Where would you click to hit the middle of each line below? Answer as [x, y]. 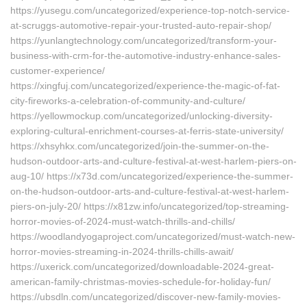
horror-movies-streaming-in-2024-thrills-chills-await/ [122, 251]
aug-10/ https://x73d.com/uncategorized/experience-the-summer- [152, 176]
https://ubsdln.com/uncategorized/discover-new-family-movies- [146, 297]
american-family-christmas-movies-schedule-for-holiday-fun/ [140, 282]
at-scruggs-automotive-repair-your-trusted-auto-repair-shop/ [141, 25]
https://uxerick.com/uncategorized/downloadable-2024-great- [142, 267]
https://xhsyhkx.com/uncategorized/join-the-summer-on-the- [140, 146]
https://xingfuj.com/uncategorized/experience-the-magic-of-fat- [145, 86]
